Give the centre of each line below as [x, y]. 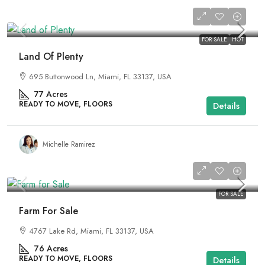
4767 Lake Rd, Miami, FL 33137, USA [91, 231]
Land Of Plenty [51, 56]
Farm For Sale [49, 211]
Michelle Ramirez [69, 144]
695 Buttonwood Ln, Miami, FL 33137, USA [100, 77]
